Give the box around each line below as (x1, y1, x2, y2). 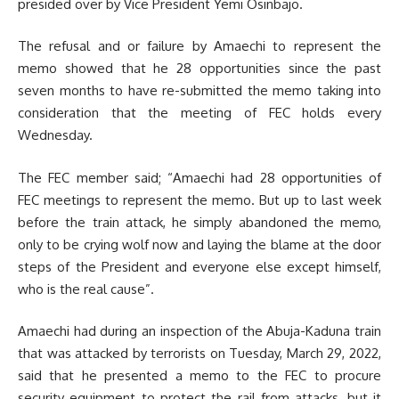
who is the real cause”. (18, 280, 154, 297)
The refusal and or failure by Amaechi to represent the (18, 37, 381, 54)
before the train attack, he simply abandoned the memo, (18, 213, 381, 231)
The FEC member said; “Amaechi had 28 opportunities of (18, 168, 381, 186)
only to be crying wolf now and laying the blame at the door (18, 235, 381, 253)
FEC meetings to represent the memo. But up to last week (18, 191, 381, 208)
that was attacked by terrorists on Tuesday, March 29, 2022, (18, 345, 381, 362)
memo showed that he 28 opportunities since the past (18, 60, 381, 77)
